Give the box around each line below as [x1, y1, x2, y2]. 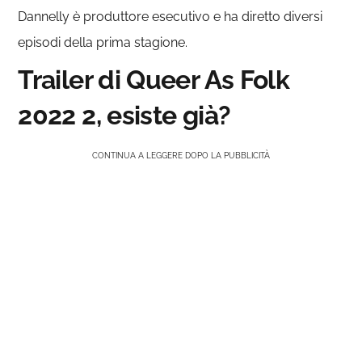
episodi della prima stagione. [18, 34, 188, 50]
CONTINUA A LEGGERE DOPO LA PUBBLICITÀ [92, 150, 270, 160]
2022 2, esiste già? [18, 99, 231, 130]
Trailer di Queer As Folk [18, 64, 290, 95]
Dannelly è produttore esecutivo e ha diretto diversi [18, 8, 323, 24]
